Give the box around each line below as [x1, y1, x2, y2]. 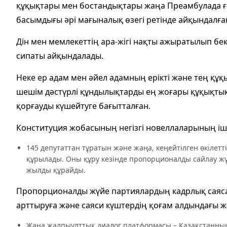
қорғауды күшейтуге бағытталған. [16, 100, 150, 111]
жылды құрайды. [26, 165, 86, 175]
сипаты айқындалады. [16, 50, 103, 61]
